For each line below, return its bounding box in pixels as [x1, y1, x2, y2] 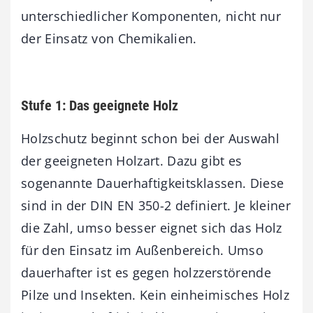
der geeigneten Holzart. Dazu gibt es [21, 152, 242, 169]
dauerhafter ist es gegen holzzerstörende [21, 263, 272, 281]
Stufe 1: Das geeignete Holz [21, 96, 178, 114]
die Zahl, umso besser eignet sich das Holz [21, 219, 282, 236]
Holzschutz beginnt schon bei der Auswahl [21, 129, 280, 147]
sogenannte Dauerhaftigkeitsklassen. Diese [21, 174, 284, 191]
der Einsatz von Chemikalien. [21, 29, 197, 47]
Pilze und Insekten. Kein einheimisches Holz [21, 286, 290, 303]
